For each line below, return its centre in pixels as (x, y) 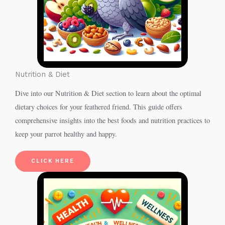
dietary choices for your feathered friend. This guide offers (99, 107)
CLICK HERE (53, 161)
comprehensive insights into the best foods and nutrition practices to (113, 120)
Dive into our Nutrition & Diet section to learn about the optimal (108, 93)
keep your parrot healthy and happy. (66, 134)
